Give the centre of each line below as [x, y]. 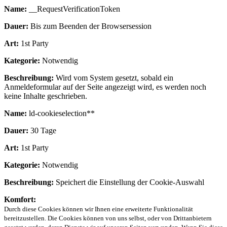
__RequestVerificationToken [73, 9]
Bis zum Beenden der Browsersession [90, 26]
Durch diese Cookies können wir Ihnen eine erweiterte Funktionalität [99, 209]
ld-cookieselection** [61, 113]
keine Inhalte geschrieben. [46, 96]
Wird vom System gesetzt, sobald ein [113, 78]
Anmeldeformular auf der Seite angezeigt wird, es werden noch [105, 87]
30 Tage [42, 130]
